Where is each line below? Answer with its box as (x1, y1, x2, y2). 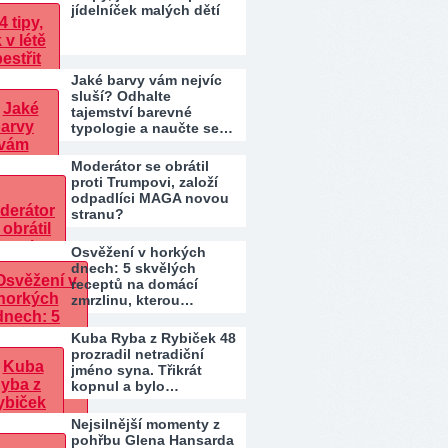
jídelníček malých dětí (71, 2, 220, 18)
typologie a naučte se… (71, 120, 233, 136)
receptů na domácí (71, 276, 198, 292)
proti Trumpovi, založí (71, 174, 218, 190)
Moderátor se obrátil (71, 158, 209, 174)
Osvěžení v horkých (71, 244, 206, 260)
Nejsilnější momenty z (71, 416, 220, 432)
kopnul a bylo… (71, 378, 179, 394)
